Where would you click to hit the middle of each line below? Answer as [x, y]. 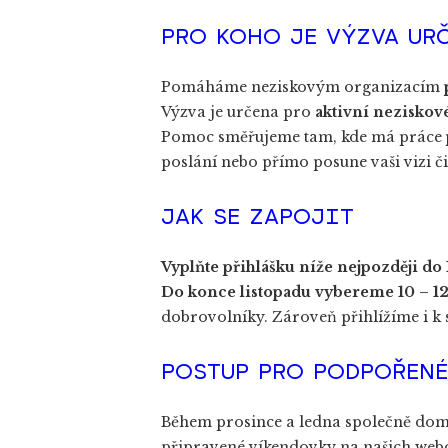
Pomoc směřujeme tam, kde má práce [303, 137]
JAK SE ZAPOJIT [262, 215]
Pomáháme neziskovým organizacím [300, 87]
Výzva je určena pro [238, 112]
